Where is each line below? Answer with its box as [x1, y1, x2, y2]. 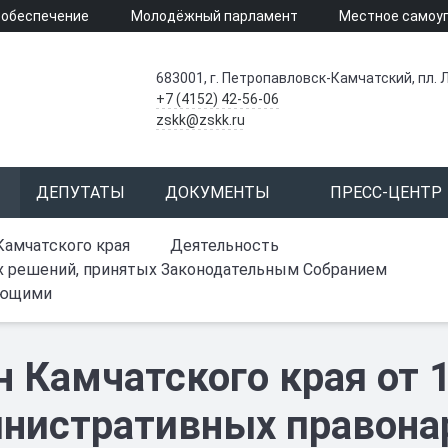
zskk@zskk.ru [155, 112, 245, 128]
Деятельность [170, 236, 279, 255]
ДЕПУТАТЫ [36, 183, 125, 202]
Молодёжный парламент [130, 8, 298, 24]
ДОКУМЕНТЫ [165, 183, 270, 202]
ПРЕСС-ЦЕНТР [330, 183, 442, 202]
